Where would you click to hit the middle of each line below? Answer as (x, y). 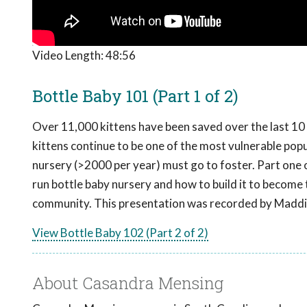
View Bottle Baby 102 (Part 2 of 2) (120, 233)
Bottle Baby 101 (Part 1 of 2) (135, 96)
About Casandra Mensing (128, 283)
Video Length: (69, 56)
